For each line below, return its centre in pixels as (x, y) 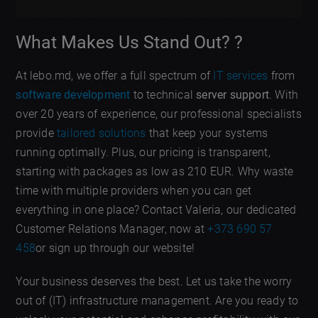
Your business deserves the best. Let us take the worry (154, 281)
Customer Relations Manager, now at (112, 229)
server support (233, 94)
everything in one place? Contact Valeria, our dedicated (156, 209)
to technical (163, 94)
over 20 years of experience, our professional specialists (159, 114)
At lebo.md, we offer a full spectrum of (115, 75)
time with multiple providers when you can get (134, 190)
